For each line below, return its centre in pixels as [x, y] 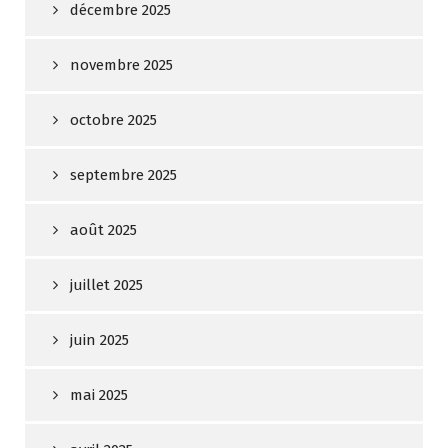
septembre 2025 [123, 175]
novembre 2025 [121, 65]
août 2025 [103, 230]
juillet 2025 [106, 285]
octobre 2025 [113, 120]
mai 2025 [99, 395]
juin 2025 [99, 340]
